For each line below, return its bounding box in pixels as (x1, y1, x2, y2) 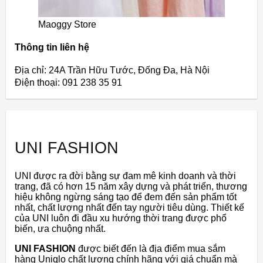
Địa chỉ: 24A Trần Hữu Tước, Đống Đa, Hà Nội (15, 65, 210, 76)
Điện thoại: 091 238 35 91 (15, 77, 122, 88)
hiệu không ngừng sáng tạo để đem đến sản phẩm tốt (15, 192, 237, 203)
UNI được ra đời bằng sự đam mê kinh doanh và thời (15, 171, 236, 181)
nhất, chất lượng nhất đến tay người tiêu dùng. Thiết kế (15, 203, 244, 213)
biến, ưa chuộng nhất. (15, 224, 106, 234)
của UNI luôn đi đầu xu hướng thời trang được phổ (15, 213, 227, 224)
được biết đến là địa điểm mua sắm (76, 244, 225, 254)
